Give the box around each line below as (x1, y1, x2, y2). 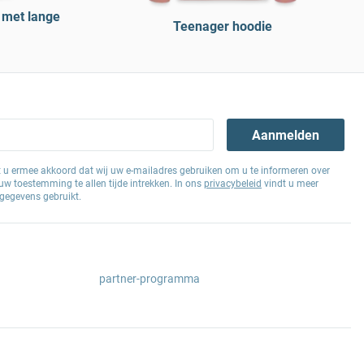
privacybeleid (204, 178, 262, 189)
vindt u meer (262, 178, 318, 189)
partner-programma (99, 272, 200, 285)
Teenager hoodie (173, 19, 272, 34)
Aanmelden (252, 127, 320, 143)
